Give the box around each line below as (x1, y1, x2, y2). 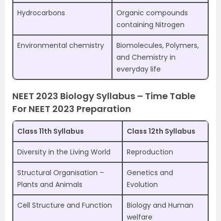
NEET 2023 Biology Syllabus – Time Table (12, 90, 195, 103)
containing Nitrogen (116, 20, 184, 30)
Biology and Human (127, 200, 193, 211)
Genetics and (127, 168, 173, 178)
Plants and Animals (17, 180, 82, 190)
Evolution (127, 180, 158, 190)
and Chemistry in (116, 52, 176, 63)
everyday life (116, 64, 161, 74)
